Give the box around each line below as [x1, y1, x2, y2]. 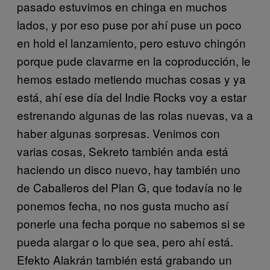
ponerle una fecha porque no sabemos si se [17, 215, 245, 231]
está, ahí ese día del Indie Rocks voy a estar [17, 89, 246, 105]
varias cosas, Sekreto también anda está [17, 143, 228, 159]
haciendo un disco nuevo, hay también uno [17, 161, 240, 177]
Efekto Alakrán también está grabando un [17, 251, 232, 268]
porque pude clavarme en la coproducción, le [17, 52, 251, 69]
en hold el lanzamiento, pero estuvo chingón [17, 34, 246, 51]
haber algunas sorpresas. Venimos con [17, 125, 220, 141]
